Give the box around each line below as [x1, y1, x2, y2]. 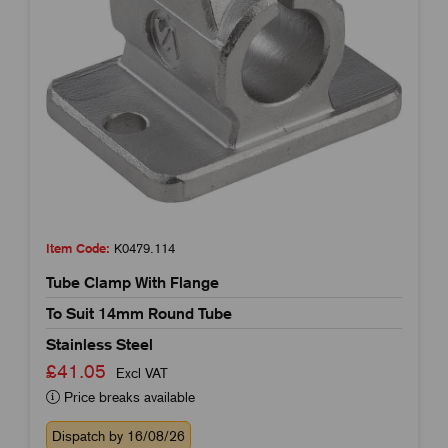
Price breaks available [60, 388, 195, 405]
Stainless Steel [46, 334, 153, 353]
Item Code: [46, 240, 110, 256]
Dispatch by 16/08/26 [52, 427, 185, 444]
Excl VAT [116, 364, 168, 381]
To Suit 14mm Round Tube [46, 303, 232, 322]
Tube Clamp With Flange [46, 272, 219, 291]
